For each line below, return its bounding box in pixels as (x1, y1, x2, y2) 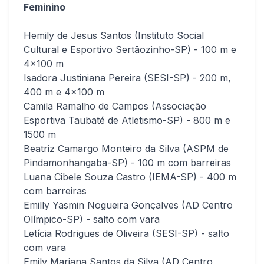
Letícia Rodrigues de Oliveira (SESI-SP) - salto (24, 227, 229, 239)
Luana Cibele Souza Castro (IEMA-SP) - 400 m (24, 170, 236, 183)
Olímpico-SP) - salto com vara (24, 213, 160, 225)
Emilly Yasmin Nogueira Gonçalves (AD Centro (24, 199, 233, 211)
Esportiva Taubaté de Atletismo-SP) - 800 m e (24, 114, 230, 126)
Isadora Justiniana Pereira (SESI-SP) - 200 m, (24, 71, 231, 84)
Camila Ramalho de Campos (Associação (24, 100, 206, 112)
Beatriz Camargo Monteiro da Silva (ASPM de (24, 142, 229, 154)
